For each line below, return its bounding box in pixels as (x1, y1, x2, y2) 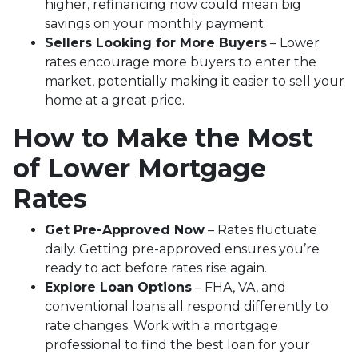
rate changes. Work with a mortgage (45, 317, 278, 333)
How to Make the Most (13, 121, 313, 153)
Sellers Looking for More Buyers (45, 34, 267, 50)
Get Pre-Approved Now (45, 221, 205, 237)
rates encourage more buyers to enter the (45, 54, 316, 70)
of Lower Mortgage (13, 152, 266, 184)
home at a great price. (45, 92, 185, 108)
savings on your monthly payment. (45, 15, 266, 31)
